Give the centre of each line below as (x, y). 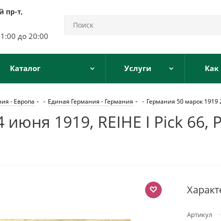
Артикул (200, 215)
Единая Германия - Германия (91, 101)
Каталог (25, 68)
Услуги (138, 68)
